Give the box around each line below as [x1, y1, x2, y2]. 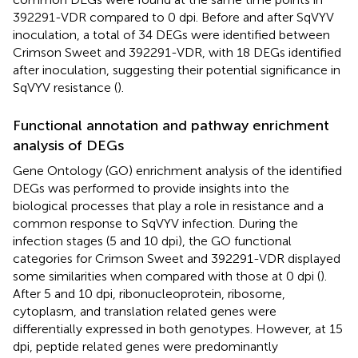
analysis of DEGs [13, 136, 124, 154]
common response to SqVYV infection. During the [13, 215, 298, 231]
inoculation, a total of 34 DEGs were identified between [13, 26, 330, 42]
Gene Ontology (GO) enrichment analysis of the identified [13, 162, 342, 178]
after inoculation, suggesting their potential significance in [13, 62, 340, 78]
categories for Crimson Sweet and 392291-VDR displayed [13, 250, 340, 266]
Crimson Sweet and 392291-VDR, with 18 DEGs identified [13, 44, 341, 60]
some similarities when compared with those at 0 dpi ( [13, 268, 320, 284]
